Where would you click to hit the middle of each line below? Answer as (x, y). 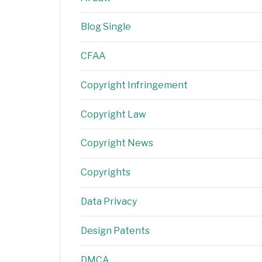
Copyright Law (113, 114)
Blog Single (106, 27)
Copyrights (106, 173)
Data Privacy (109, 201)
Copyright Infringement (134, 85)
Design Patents (115, 230)
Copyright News (117, 143)
